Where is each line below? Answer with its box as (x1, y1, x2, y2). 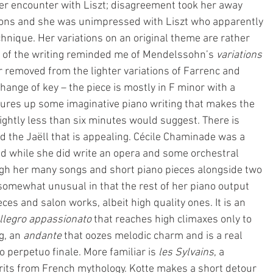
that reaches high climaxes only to (94, 213, 254, 226)
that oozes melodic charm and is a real (62, 230, 245, 243)
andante (23, 230, 62, 243)
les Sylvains (158, 246, 214, 259)
